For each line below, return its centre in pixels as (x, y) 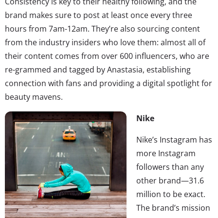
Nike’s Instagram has (174, 139)
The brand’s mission (173, 208)
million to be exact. (171, 194)
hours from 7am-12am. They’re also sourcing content (102, 28)
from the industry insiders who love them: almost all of (105, 42)
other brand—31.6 (170, 180)
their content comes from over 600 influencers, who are (107, 56)
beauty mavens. (34, 97)
